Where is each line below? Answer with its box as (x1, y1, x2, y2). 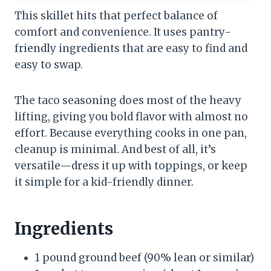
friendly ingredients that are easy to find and (15, 42, 247, 56)
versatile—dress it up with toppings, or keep (15, 159, 247, 173)
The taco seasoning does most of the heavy (15, 94, 241, 108)
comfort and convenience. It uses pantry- (15, 25, 231, 39)
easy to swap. (15, 58, 83, 72)
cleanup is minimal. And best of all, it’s (15, 143, 216, 157)
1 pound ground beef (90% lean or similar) (35, 251, 254, 265)
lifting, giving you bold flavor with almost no (15, 110, 248, 124)
